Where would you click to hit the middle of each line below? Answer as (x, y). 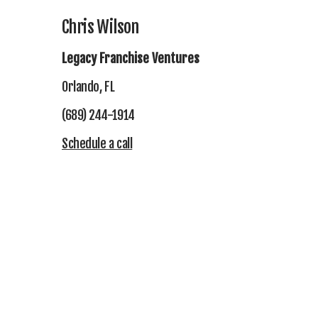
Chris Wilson (100, 27)
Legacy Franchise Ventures (131, 58)
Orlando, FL (89, 87)
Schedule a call (97, 143)
